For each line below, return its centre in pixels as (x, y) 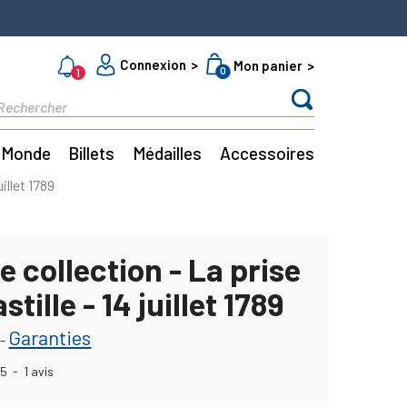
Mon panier (268, 65)
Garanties (50, 337)
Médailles (168, 153)
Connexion (154, 64)
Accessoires (267, 153)
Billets (92, 153)
